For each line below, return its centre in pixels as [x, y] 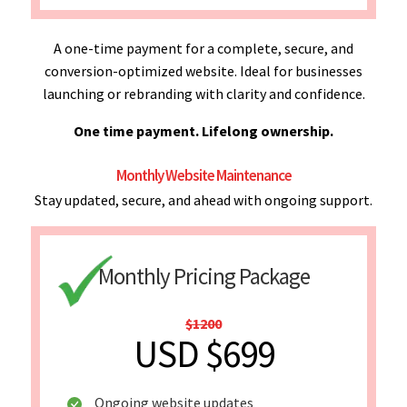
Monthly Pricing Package [203, 276]
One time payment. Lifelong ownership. [203, 130]
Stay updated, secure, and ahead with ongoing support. [203, 199]
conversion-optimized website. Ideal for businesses [203, 70]
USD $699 [203, 353]
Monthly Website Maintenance [203, 175]
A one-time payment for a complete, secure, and [203, 48]
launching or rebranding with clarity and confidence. [203, 93]
